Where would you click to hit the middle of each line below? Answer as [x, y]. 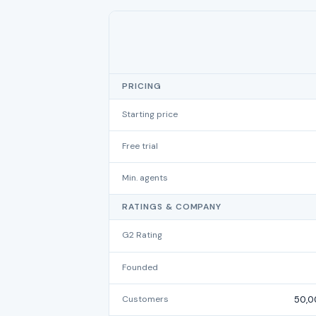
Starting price [150, 114]
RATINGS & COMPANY [172, 207]
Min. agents [145, 178]
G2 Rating [142, 235]
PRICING [142, 86]
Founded [140, 267]
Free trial [140, 146]
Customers [145, 299]
